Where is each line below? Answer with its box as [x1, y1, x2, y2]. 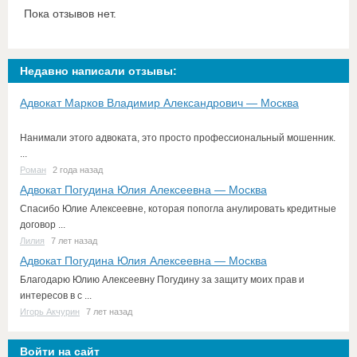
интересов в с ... [20, 290, 92, 301]
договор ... [20, 219, 65, 230]
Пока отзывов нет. [24, 7, 116, 20]
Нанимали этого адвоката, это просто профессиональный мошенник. [20, 132, 335, 143]
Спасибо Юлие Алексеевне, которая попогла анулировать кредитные [20, 203, 336, 214]
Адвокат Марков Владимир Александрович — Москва [20, 96, 299, 109]
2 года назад [53, 165, 103, 175]
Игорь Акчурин [20, 307, 80, 316]
